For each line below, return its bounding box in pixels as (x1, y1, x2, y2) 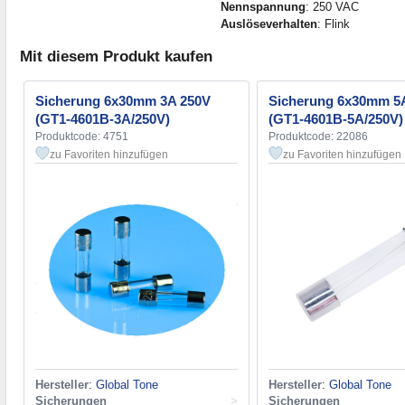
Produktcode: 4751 (35, 129, 128, 143)
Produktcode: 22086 (268, 129, 368, 143)
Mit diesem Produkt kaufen (20, 47, 212, 65)
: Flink (316, 16, 350, 31)
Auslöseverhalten (220, 16, 317, 31)
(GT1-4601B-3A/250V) (35, 110, 170, 127)
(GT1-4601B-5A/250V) (268, 110, 403, 127)
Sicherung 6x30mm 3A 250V (35, 92, 211, 108)
